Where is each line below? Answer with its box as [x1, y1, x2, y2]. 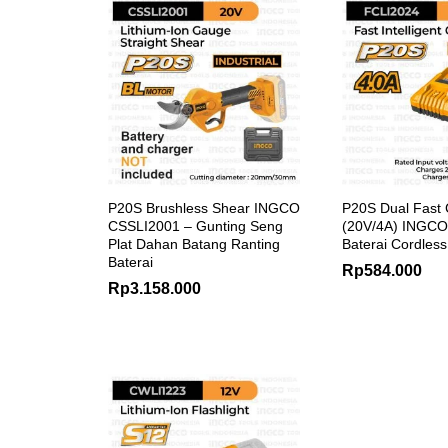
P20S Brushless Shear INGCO [108, 199, 300, 216]
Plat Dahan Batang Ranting [108, 235, 280, 252]
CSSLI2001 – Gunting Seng [108, 217, 283, 234]
